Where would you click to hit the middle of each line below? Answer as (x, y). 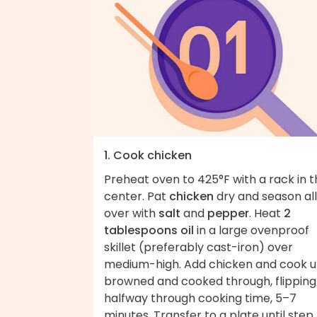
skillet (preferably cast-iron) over (198, 247)
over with (131, 213)
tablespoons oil (149, 230)
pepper (228, 213)
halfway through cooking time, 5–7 (200, 298)
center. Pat (137, 196)
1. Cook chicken (148, 155)
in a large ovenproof (252, 230)
